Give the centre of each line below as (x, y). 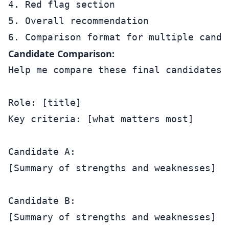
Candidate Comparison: (61, 54)
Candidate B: (42, 201)
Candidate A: (42, 152)
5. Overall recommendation (78, 21)
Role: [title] (45, 102)
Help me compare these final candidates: (118, 70)
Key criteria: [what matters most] (101, 119)
